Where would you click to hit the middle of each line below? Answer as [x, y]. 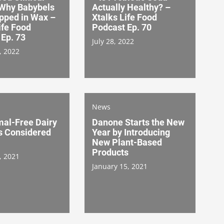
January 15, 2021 [120, 166]
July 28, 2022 [113, 41]
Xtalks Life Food [124, 17]
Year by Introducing [131, 132]
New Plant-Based [127, 142]
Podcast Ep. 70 [122, 27]
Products [110, 152]
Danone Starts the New [138, 122]
